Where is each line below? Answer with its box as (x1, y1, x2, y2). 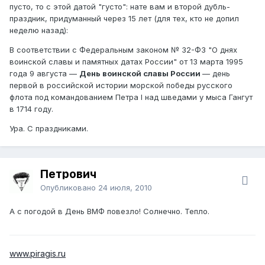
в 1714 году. (9, 104, 53, 114)
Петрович (40, 167, 96, 181)
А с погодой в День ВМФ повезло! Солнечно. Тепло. (9, 206, 209, 216)
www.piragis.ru (9, 248, 66, 258)
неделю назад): (9, 25, 68, 35)
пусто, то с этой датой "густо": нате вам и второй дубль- (9, 1, 230, 11)
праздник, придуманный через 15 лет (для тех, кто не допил (9, 13, 239, 23)
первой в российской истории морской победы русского (9, 80, 232, 90)
